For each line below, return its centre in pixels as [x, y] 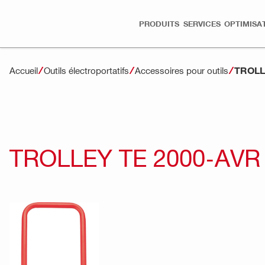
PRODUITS [159, 24]
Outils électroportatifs [86, 70]
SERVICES [202, 24]
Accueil [24, 70]
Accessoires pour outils [182, 70]
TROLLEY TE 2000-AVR [135, 157]
